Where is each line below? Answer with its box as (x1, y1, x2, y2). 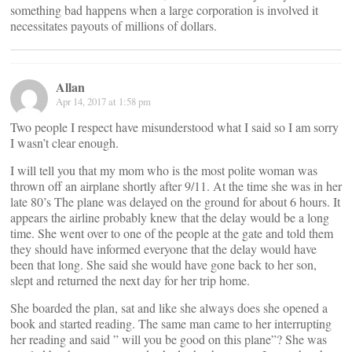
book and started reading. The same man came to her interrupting (10, 314, 332, 332)
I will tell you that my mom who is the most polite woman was (10, 161, 317, 178)
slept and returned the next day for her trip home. (10, 271, 250, 288)
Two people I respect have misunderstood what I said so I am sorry (10, 118, 339, 135)
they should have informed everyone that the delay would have (10, 240, 317, 257)
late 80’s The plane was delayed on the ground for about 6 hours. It (10, 192, 340, 210)
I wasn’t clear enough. (10, 134, 119, 151)
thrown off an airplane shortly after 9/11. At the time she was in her (10, 177, 342, 194)
